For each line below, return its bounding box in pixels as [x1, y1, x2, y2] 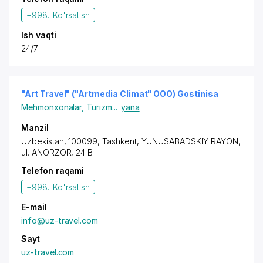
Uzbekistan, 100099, [21, 136, 102, 146]
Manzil [21, 123, 49, 133]
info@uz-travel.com [21, 215, 99, 225]
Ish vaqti [21, 30, 56, 40]
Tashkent [102, 136, 137, 146]
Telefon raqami [21, 166, 85, 176]
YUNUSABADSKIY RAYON [141, 136, 238, 146]
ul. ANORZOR [21, 147, 72, 157]
